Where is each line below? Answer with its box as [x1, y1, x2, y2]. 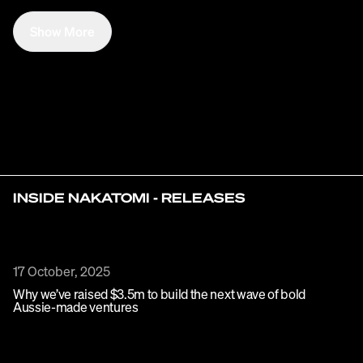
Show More [30, 22, 95, 40]
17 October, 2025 [13, 267, 110, 280]
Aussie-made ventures [13, 302, 139, 315]
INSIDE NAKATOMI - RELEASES [13, 189, 246, 206]
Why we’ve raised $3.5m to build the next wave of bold [13, 289, 306, 302]
